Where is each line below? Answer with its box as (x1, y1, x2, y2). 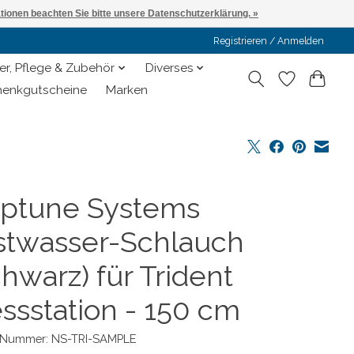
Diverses (145, 61, 194, 76)
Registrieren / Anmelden (213, 35, 325, 47)
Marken (106, 83, 149, 98)
